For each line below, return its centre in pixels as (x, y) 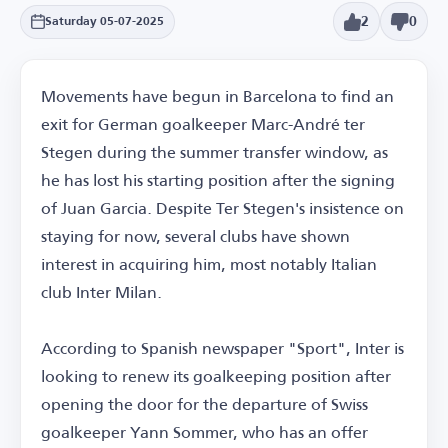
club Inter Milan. (101, 291)
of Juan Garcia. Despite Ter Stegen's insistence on (222, 207)
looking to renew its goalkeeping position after (216, 375)
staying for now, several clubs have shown (195, 235)
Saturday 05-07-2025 (104, 21)
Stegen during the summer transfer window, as (214, 151)
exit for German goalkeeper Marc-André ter (203, 123)
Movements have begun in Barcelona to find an (217, 95)
